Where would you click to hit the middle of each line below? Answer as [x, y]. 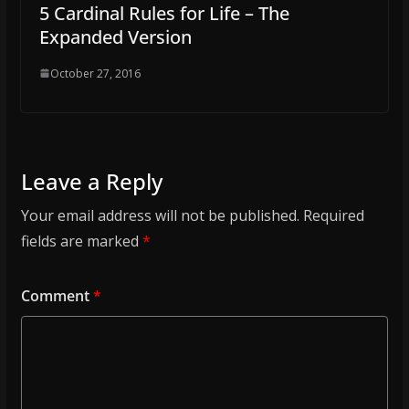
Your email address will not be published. [160, 215]
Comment [57, 295]
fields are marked [81, 241]
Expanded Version [115, 37]
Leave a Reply [91, 181]
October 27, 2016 [95, 73]
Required [333, 215]
